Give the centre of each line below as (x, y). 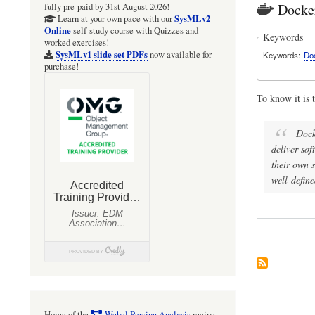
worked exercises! (77, 43)
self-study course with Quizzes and (135, 31)
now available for (179, 55)
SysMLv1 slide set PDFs (101, 54)
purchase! (62, 67)
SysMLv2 (192, 19)
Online (58, 31)
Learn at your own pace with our (115, 19)
